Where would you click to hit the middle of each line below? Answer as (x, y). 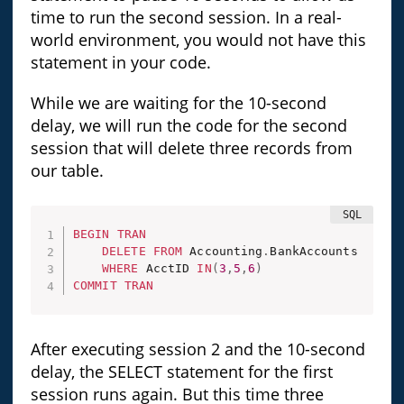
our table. (67, 170)
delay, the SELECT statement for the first (181, 372)
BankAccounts (314, 252)
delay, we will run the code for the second (188, 125)
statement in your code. (120, 62)
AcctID (168, 269)
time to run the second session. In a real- (186, 17)
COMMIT (95, 286)
